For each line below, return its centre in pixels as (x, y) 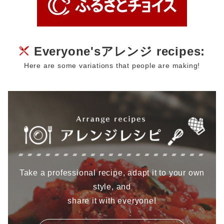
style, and (112, 186)
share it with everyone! (112, 200)
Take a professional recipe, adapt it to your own (112, 172)
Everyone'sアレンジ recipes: (119, 51)
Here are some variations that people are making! (112, 66)
